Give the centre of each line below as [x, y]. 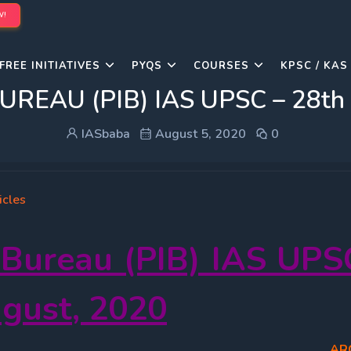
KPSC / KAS [314, 66]
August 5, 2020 [199, 134]
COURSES [221, 66]
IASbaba [104, 134]
